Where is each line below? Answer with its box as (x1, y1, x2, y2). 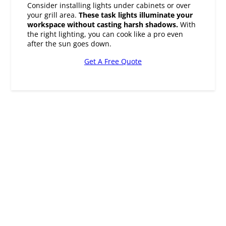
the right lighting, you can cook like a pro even (27, 5, 184, 15)
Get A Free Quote (84, 32, 142, 42)
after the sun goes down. (27, 14, 112, 24)
